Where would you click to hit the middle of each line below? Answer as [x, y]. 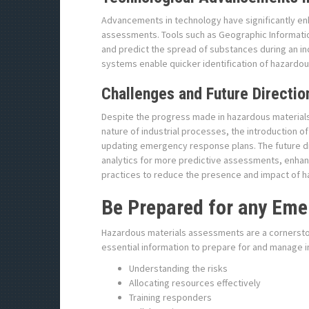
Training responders [170, 297]
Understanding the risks [178, 268]
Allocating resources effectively [195, 283]
